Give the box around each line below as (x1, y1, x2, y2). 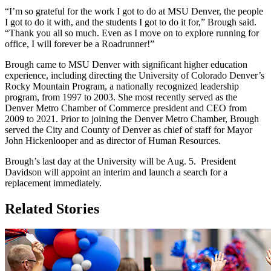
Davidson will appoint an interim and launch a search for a (5, 166, 227, 177)
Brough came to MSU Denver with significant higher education (5, 59, 247, 70)
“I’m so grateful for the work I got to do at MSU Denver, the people (5, 5, 263, 16)
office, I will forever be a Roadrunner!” (5, 38, 154, 49)
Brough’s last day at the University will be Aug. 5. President (5, 155, 236, 166)
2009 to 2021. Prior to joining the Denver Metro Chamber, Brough (5, 113, 259, 124)
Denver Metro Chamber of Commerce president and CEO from (5, 102, 247, 113)
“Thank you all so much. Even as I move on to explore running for (5, 27, 259, 38)
